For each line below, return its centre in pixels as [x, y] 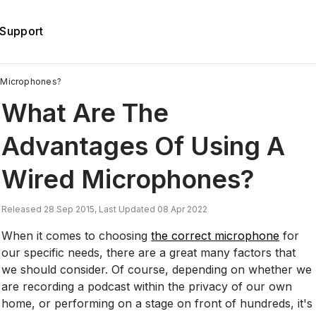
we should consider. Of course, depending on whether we [157, 269]
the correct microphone [215, 235]
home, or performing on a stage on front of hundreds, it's [157, 303]
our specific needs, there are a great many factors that [149, 252]
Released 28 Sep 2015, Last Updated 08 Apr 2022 [105, 209]
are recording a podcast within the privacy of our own [147, 286]
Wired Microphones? [128, 179]
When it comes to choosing [77, 235]
